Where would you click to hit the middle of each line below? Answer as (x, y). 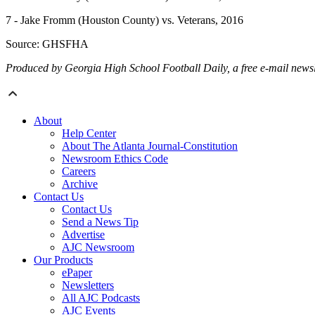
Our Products (63, 260)
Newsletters (88, 285)
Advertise (83, 235)
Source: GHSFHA (47, 44)
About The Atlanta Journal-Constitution (150, 146)
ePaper (77, 273)
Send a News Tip (100, 222)
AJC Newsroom (98, 247)
